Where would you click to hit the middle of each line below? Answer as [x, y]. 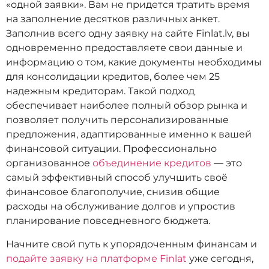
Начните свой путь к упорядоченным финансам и [131, 244]
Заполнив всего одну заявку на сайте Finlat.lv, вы [128, 34]
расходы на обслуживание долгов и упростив [121, 207]
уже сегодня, [220, 258]
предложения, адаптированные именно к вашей [129, 134]
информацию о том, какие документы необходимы [134, 62]
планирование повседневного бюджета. [108, 221]
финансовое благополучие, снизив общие [113, 192]
